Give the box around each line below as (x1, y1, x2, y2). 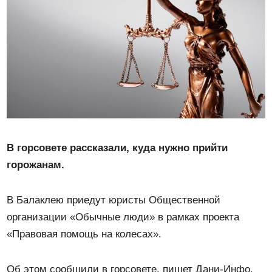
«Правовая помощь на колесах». (7, 228, 162, 240)
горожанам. (7, 158, 65, 171)
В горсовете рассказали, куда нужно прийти (7, 141, 228, 154)
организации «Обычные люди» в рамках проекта (7, 211, 240, 223)
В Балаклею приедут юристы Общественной (7, 194, 221, 206)
